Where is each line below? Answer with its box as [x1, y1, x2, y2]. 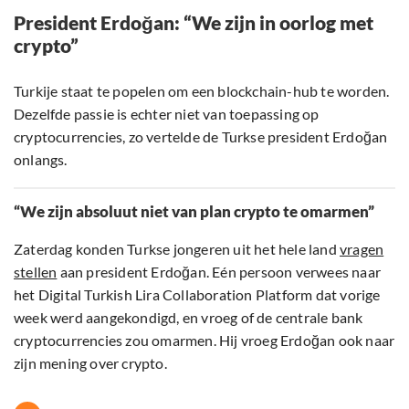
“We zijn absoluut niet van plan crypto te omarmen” [14, 202, 374, 222]
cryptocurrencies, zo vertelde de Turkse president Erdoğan [14, 128, 388, 146]
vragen [340, 240, 384, 258]
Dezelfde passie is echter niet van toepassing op [14, 105, 320, 123]
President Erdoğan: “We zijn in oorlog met [14, 11, 373, 35]
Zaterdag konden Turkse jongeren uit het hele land [14, 240, 341, 258]
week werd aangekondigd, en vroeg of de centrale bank [14, 309, 363, 327]
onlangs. [14, 151, 68, 169]
